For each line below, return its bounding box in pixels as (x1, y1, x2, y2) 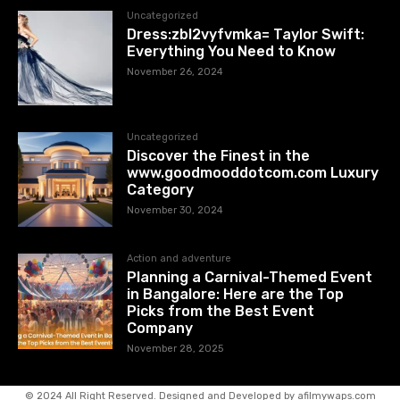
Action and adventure (127, 253, 232, 265)
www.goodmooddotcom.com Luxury (127, 164, 379, 182)
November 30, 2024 (127, 204, 224, 217)
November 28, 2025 (127, 343, 224, 355)
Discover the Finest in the (127, 147, 311, 165)
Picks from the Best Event (127, 303, 315, 321)
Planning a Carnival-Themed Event (127, 269, 373, 287)
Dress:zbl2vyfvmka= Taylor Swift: (127, 26, 365, 44)
